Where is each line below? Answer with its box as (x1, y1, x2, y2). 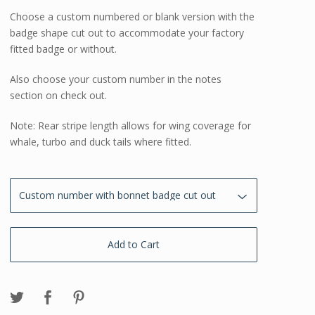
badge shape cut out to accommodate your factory (10, 26, 245, 40)
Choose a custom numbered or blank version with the (10, 10, 255, 24)
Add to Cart (108, 238, 160, 252)
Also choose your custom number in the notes (10, 72, 222, 86)
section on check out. (10, 89, 108, 103)
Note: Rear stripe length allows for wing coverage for (10, 119, 252, 133)
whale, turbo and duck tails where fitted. (10, 135, 192, 149)
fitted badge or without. (10, 42, 117, 56)
